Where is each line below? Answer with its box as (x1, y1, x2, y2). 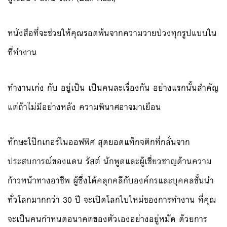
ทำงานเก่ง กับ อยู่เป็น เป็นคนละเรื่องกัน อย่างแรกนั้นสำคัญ (8, 80, 218, 95)
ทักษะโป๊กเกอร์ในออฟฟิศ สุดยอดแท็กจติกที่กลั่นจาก (8, 134, 190, 149)
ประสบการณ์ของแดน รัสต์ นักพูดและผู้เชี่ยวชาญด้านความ (8, 154, 212, 169)
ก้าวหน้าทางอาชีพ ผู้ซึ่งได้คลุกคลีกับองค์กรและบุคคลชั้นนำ (8, 173, 214, 188)
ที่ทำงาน (8, 45, 37, 60)
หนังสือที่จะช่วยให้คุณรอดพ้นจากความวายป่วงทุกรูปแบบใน (8, 26, 217, 41)
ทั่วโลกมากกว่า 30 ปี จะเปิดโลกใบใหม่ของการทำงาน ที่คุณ (8, 192, 216, 207)
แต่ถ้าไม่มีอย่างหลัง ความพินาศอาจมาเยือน (8, 99, 161, 115)
